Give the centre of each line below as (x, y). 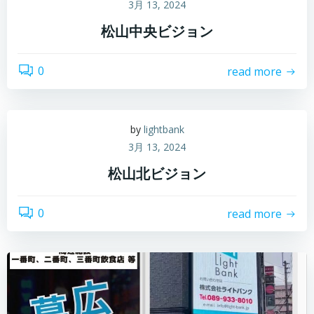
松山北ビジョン (157, 174)
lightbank (164, 130)
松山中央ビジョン (157, 32)
